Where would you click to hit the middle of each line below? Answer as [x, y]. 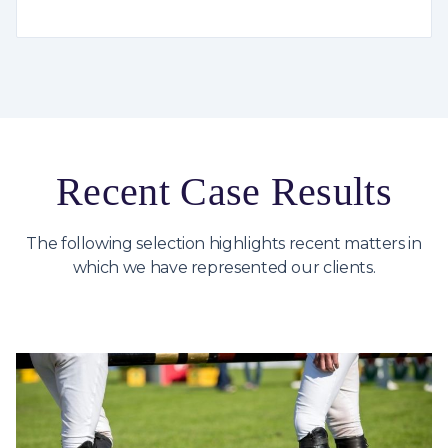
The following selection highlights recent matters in [224, 243]
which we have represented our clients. [224, 267]
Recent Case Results [224, 191]
